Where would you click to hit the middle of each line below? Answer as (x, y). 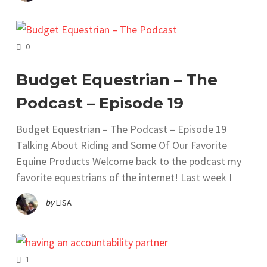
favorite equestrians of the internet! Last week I (124, 178)
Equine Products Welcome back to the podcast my (129, 162)
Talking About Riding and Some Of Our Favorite (122, 145)
